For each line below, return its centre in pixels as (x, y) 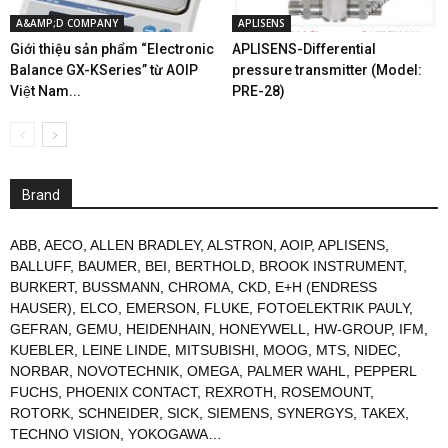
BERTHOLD (213, 265)
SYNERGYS (315, 412)
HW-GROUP (352, 328)
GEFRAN (39, 328)
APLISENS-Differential (303, 48)
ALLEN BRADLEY (145, 244)
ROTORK (40, 412)
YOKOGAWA (168, 433)
